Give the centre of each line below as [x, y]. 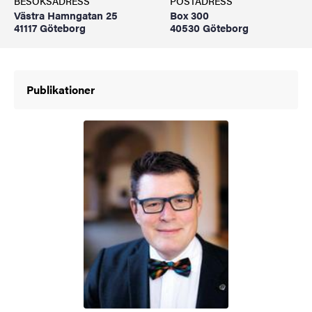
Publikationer [61, 89]
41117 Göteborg [50, 28]
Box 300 [189, 15]
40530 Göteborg [209, 28]
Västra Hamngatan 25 [66, 15]
